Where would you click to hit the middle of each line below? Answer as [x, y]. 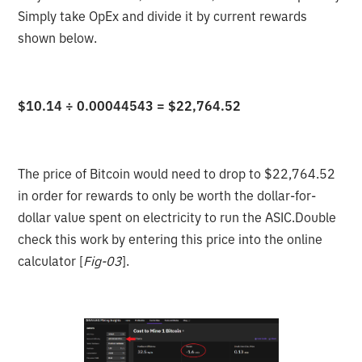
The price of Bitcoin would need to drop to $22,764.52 [177, 173]
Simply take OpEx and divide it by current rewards [163, 16]
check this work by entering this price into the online [170, 239]
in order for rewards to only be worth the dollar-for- [167, 195]
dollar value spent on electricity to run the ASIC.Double [177, 217]
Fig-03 [103, 261]
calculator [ [51, 261]
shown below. [58, 38]
